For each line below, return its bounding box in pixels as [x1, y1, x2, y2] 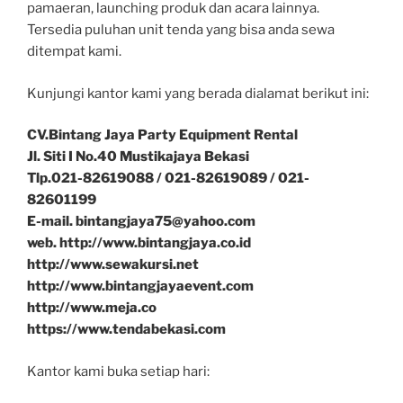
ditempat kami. [27, 43, 121, 60]
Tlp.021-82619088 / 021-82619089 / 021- [27, 170, 309, 187]
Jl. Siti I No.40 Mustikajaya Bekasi [27, 148, 249, 166]
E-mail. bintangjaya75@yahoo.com [27, 213, 255, 230]
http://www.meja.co [27, 300, 157, 317]
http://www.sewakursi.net [27, 256, 199, 273]
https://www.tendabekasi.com [27, 321, 226, 338]
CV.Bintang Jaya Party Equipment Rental [27, 127, 298, 144]
